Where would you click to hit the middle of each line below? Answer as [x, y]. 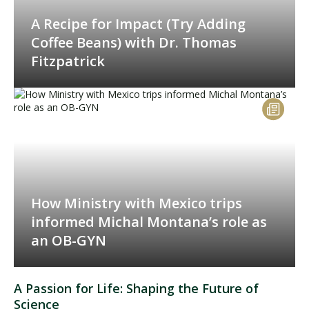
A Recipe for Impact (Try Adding [138, 24]
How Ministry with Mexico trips [137, 203]
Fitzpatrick [68, 61]
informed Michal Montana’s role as [149, 222]
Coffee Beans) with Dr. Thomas [134, 43]
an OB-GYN [69, 241]
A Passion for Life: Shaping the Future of [136, 289]
